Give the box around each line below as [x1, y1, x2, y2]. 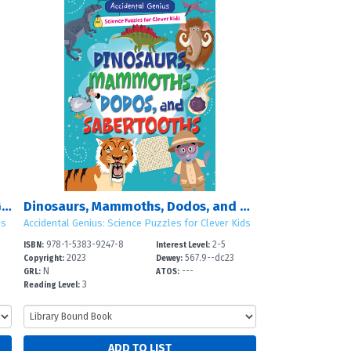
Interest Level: [156, 241, 211, 251]
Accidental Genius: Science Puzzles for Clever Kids [23, 217, 251, 230]
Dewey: [156, 254, 183, 264]
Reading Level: [23, 280, 80, 290]
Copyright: [23, 254, 64, 264]
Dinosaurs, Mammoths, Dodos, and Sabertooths [239, 198, 250, 215]
